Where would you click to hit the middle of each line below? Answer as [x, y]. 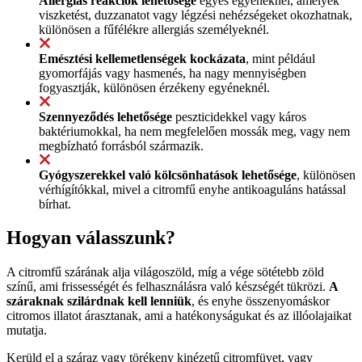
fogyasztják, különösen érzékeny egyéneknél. [154, 87]
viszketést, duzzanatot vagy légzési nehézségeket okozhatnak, [196, 15]
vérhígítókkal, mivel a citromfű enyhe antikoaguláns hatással [192, 189]
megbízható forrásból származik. [121, 145]
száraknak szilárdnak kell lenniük [99, 301]
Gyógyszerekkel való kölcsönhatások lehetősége [168, 175]
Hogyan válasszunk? [91, 238]
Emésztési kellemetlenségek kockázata [142, 58]
